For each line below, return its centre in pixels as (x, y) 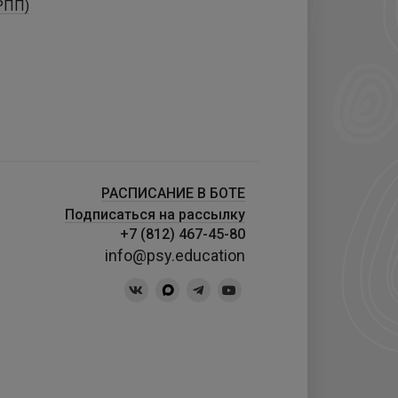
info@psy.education (175, 255)
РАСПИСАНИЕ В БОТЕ (173, 193)
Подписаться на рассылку (155, 215)
